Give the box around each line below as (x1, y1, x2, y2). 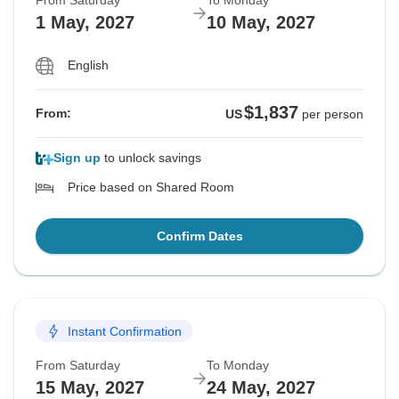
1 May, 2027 (36, 12, 134, 33)
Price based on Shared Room (68, 180, 234, 195)
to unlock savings (101, 151, 201, 166)
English (68, 58, 109, 73)
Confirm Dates (156, 229, 243, 244)
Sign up (53, 151, 101, 166)
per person (302, 107, 363, 122)
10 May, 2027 (207, 12, 315, 33)
